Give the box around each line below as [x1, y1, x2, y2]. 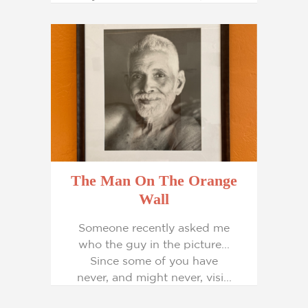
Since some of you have [90, 254, 218, 267]
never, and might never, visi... [76, 271, 232, 283]
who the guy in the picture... [78, 238, 230, 250]
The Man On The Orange [71, 172, 237, 189]
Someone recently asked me [78, 221, 230, 234]
